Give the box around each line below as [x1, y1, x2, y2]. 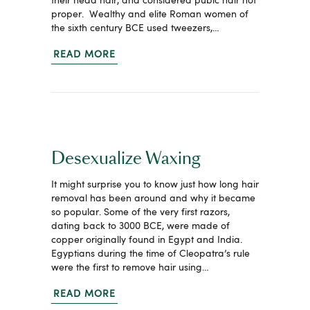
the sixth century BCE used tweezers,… [51, 22, 219, 34]
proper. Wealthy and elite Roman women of [51, 8, 248, 20]
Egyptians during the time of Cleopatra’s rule [51, 248, 250, 259]
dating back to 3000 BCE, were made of [51, 220, 230, 232]
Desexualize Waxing [51, 150, 201, 167]
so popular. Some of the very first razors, [51, 206, 230, 218]
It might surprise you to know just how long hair [51, 179, 259, 190]
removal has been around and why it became [51, 192, 255, 204]
